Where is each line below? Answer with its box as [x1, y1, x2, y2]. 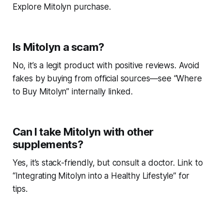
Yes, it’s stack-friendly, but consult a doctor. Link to [12, 158, 203, 168]
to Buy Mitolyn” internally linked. [12, 87, 133, 97]
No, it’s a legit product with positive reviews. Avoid [12, 61, 200, 71]
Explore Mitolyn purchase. [12, 2, 111, 12]
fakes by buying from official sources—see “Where [12, 74, 202, 84]
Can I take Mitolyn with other [12, 125, 154, 139]
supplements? [12, 138, 83, 151]
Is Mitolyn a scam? [12, 41, 104, 54]
